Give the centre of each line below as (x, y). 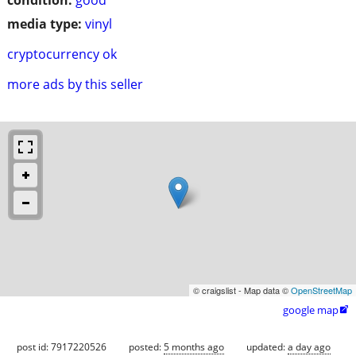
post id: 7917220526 (62, 346)
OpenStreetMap (321, 290)
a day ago (309, 346)
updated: (267, 346)
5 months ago (194, 346)
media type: (44, 23)
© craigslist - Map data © (242, 290)
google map (311, 310)
